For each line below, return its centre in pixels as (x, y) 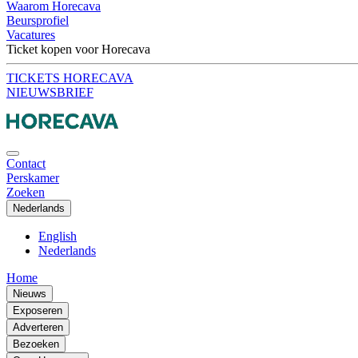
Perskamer (33, 178)
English (58, 237)
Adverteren (38, 328)
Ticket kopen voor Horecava (78, 50)
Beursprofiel (38, 21)
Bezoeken (36, 344)
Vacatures (31, 35)
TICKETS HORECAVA (70, 78)
